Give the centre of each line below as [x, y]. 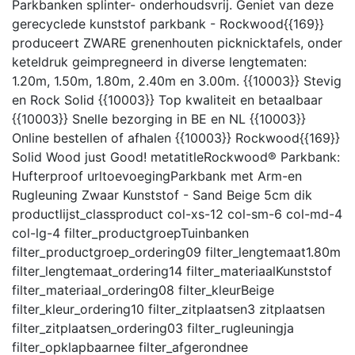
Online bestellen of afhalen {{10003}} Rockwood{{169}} [176, 137]
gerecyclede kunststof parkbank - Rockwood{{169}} [168, 23]
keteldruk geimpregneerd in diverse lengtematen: [159, 61]
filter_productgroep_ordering [99, 252]
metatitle [177, 157]
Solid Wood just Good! [79, 157]
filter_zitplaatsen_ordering [90, 328]
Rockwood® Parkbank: [272, 157]
